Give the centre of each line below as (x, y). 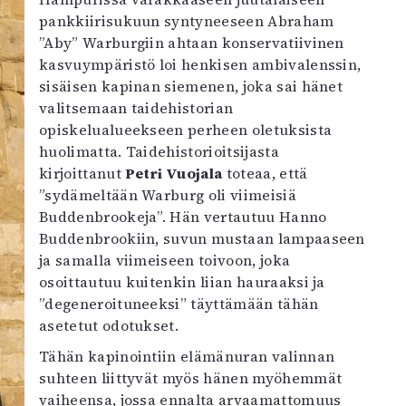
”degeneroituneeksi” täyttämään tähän (179, 303)
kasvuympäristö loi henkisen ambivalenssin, (200, 64)
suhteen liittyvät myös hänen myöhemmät (191, 377)
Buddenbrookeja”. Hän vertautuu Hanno (183, 216)
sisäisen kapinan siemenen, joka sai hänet (191, 86)
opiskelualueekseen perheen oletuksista (186, 129)
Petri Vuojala (174, 173)
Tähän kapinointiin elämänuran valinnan (187, 356)
